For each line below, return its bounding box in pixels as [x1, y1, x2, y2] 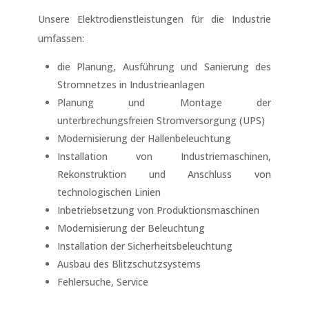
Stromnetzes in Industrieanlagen [57, 78, 205, 92]
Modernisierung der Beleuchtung [57, 221, 205, 235]
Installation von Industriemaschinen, [57, 150, 272, 163]
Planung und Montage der [57, 96, 272, 110]
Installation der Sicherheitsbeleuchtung [57, 239, 232, 253]
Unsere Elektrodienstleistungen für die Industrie [37, 12, 272, 26]
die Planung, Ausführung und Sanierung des [57, 60, 272, 74]
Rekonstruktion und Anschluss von [57, 168, 272, 181]
